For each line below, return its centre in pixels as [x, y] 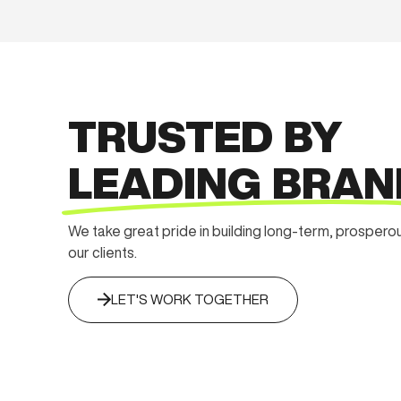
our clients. [103, 253]
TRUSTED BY [205, 137]
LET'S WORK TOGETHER [190, 299]
